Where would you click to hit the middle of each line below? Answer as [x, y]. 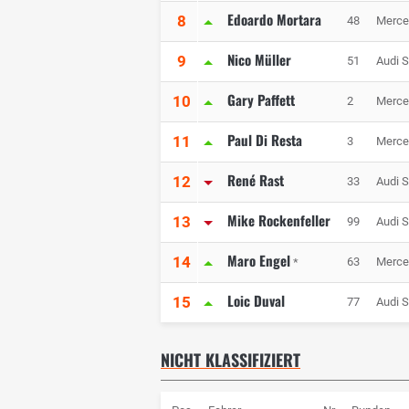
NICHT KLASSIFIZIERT [231, 360]
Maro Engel [259, 261]
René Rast [256, 180]
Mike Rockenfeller [279, 220]
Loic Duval [256, 301]
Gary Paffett [261, 100]
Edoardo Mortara [274, 20]
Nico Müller [259, 60]
